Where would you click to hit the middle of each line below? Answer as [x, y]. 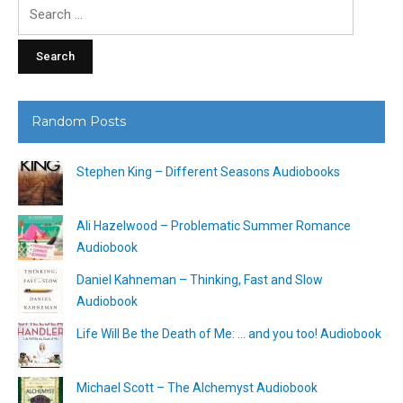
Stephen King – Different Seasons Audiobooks [208, 171]
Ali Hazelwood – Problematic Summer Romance [214, 225]
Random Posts [79, 121]
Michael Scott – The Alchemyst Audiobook [197, 387]
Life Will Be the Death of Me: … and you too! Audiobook [229, 333]
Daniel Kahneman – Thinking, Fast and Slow [200, 279]
